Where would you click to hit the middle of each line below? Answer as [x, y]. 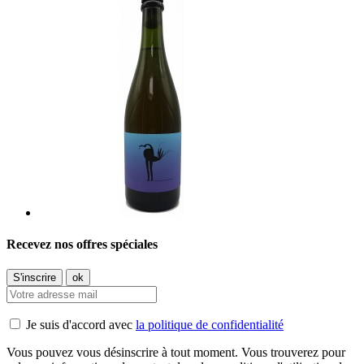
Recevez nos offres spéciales [82, 245]
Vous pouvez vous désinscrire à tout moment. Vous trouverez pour [176, 353]
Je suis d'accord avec [81, 325]
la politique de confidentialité [210, 325]
